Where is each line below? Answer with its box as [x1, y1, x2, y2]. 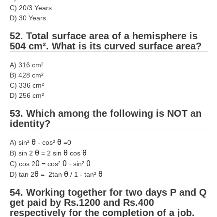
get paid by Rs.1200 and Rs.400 [10, 197, 154, 208]
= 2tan [39, 170, 64, 179]
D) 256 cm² [10, 91, 44, 99]
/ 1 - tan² [70, 170, 98, 179]
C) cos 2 [10, 160, 35, 168]
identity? [10, 118, 50, 129]
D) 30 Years [10, 14, 48, 22]
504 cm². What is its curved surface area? [10, 41, 201, 52]
